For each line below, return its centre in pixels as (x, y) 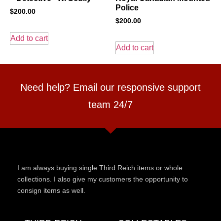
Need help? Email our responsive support (110, 88)
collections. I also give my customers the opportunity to (103, 179)
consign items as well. (51, 191)
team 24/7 (110, 105)
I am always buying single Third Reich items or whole (100, 168)
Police (127, 7)
